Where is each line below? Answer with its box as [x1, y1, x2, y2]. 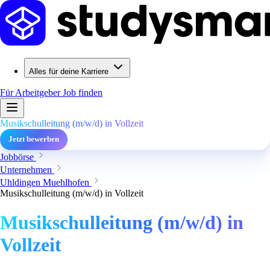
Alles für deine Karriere [29, 67, 108, 76]
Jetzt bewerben [8, 135, 59, 143]
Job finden [63, 87, 102, 98]
